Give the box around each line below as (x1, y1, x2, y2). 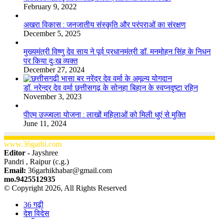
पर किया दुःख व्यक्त (23, 56, 78, 66)
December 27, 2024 (23, 65, 85, 74)
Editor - (4, 148, 32, 157)
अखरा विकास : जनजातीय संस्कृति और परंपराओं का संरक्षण (23, 20, 186, 29)
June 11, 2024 (23, 119, 66, 128)
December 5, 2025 (23, 29, 81, 38)
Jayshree (32, 148, 58, 157)
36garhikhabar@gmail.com (28, 166, 112, 175)
